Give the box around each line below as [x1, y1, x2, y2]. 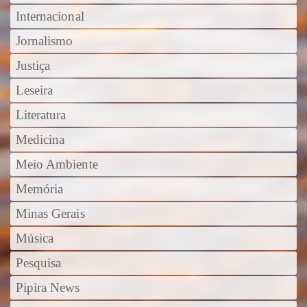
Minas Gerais [15, 206, 85, 221]
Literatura [15, 108, 66, 122]
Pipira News [15, 280, 80, 295]
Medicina [15, 132, 65, 147]
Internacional [15, 9, 84, 23]
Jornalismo [15, 34, 73, 48]
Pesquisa [15, 256, 62, 270]
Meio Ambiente [15, 157, 98, 171]
